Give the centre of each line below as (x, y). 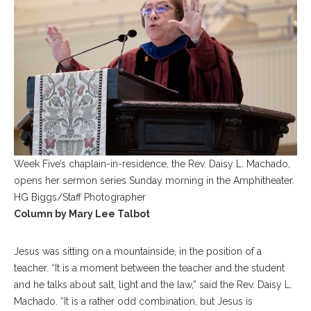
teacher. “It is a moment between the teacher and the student (149, 268)
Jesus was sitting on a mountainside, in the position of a (138, 251)
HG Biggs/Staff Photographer (80, 197)
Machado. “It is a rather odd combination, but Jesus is (133, 301)
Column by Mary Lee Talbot (82, 213)
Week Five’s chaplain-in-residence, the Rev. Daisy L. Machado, (152, 163)
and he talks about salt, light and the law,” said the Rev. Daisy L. (153, 284)
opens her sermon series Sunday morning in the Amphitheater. (154, 180)
